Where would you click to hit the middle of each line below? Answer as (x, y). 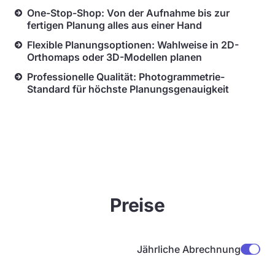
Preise (137, 205)
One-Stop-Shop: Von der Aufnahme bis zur (128, 13)
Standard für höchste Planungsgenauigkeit (128, 89)
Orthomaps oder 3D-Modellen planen (114, 57)
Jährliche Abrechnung (189, 249)
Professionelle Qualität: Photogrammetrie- (126, 77)
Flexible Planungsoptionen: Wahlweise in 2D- (133, 45)
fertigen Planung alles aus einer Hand (114, 25)
